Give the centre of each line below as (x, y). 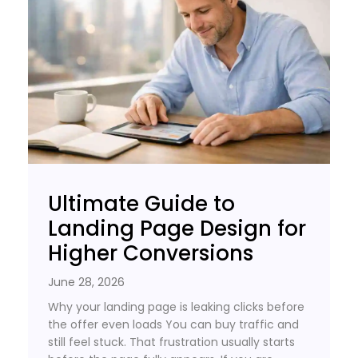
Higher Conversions (151, 254)
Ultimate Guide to (141, 204)
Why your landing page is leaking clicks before (176, 307)
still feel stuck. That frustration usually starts (171, 342)
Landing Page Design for (177, 229)
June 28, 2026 (86, 282)
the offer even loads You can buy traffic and (173, 325)
